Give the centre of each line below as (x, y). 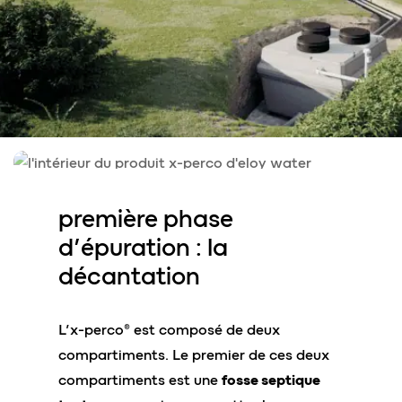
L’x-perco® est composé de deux (169, 330)
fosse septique (271, 380)
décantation (129, 276)
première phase (146, 218)
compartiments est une (140, 380)
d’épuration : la (143, 247)
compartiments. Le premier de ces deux (194, 355)
